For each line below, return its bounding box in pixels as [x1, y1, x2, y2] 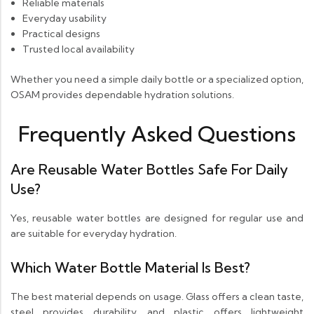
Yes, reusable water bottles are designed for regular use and [11, 212, 303, 225]
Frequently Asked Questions [18, 121, 296, 148]
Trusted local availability [22, 43, 135, 56]
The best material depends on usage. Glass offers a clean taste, [11, 290, 303, 303]
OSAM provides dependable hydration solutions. [11, 88, 234, 102]
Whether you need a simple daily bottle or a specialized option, [11, 73, 303, 86]
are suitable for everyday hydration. [11, 227, 177, 240]
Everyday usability [22, 12, 107, 25]
